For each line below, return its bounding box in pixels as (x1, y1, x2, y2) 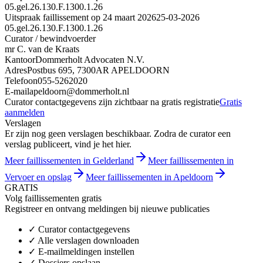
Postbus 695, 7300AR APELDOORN (27, 65, 170, 75)
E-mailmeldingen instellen (38, 246, 134, 257)
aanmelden (5, 107, 45, 117)
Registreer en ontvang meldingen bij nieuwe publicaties (5, 203, 210, 214)
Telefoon (5, 75, 38, 86)
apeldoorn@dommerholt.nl (29, 86, 129, 96)
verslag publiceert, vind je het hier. (5, 139, 131, 149)
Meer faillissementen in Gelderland (5, 155, 134, 166)
